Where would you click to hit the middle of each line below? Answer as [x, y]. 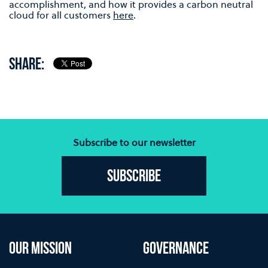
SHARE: [27, 65]
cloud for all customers [61, 15]
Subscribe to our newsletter [134, 142]
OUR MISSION [40, 249]
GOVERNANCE [176, 249]
